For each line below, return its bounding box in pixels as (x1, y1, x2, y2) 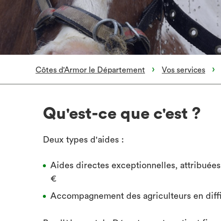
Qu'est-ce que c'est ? (43, 106, 201, 122)
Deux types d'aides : (43, 135, 124, 144)
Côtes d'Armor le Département (36, 66, 145, 74)
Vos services (162, 66, 205, 74)
